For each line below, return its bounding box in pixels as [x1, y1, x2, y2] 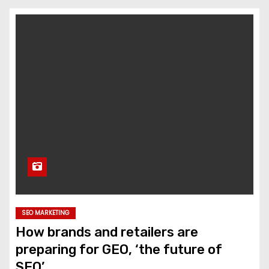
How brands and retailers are [16, 224, 198, 240]
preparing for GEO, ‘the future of [16, 241, 222, 258]
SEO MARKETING [22, 208, 70, 217]
